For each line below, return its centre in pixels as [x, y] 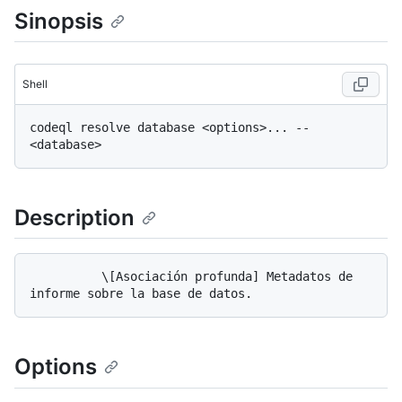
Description [74, 218]
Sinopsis [59, 21]
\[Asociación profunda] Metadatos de [66, 277]
